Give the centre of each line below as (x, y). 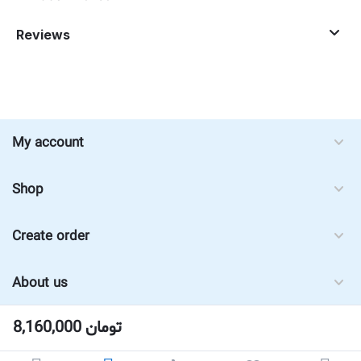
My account (48, 143)
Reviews (43, 35)
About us (40, 283)
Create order (51, 237)
